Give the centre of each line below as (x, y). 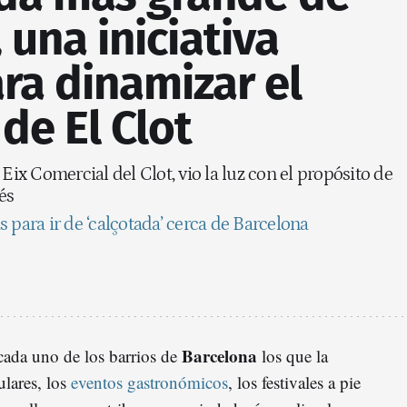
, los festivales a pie (294, 382)
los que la (293, 355)
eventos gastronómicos (149, 382)
